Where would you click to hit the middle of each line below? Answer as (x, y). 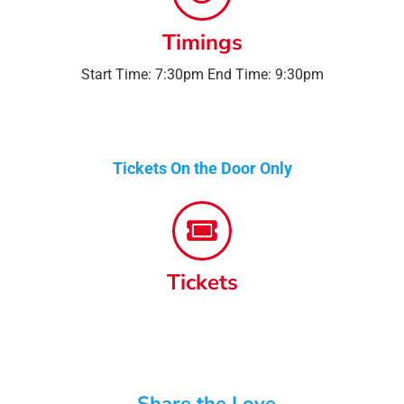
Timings (202, 42)
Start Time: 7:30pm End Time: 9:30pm (202, 74)
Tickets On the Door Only (202, 168)
